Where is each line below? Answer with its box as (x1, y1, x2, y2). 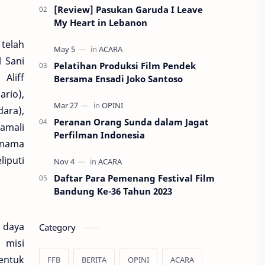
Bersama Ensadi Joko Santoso (54, 73, 183, 85)
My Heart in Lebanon (54, 17, 147, 28)
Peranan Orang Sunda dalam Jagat (54, 116, 209, 128)
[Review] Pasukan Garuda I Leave (54, 4, 203, 15)
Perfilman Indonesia (54, 129, 145, 141)
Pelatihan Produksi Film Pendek (54, 60, 196, 72)
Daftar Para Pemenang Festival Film (54, 172, 215, 184)
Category (39, 221, 78, 233)
